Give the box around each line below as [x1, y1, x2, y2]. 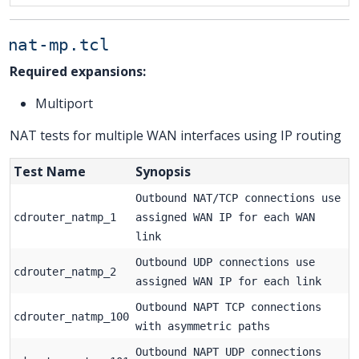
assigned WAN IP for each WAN [135, 210, 315, 224]
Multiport [35, 94, 93, 112]
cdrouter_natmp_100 [14, 309, 129, 323]
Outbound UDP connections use [135, 255, 315, 268]
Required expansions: [10, 62, 146, 80]
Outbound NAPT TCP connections [135, 300, 321, 313]
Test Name [14, 162, 86, 180]
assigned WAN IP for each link [135, 274, 321, 288]
